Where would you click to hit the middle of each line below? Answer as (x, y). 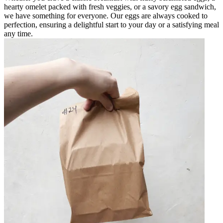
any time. (18, 33)
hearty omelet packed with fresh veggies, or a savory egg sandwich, (110, 6)
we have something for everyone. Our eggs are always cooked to (106, 15)
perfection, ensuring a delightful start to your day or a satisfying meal (111, 24)
